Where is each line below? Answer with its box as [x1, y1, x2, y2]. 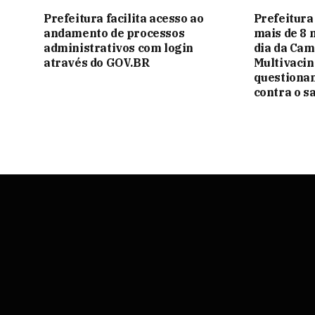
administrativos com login [44, 40, 194, 55]
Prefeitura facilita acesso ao [44, 11, 204, 25]
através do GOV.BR [44, 55, 150, 70]
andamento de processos [44, 25, 185, 40]
